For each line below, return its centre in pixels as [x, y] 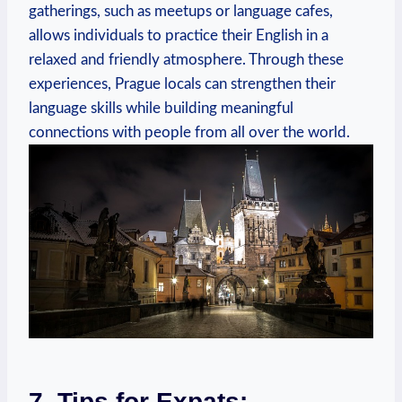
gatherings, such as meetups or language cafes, [181, 11]
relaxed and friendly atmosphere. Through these [186, 59]
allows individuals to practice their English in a [179, 35]
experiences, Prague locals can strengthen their [182, 83]
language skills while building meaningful [161, 108]
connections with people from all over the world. [189, 132]
